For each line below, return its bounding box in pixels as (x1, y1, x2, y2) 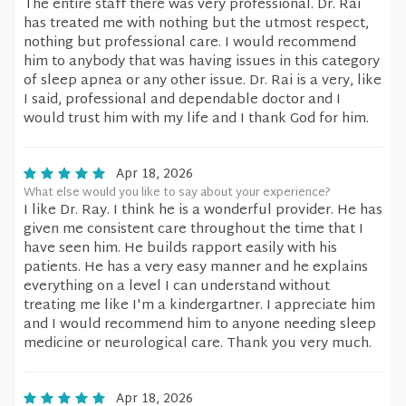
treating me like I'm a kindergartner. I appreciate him (24, 294, 375, 318)
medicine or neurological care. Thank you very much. (24, 332, 372, 356)
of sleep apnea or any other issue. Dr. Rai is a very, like (24, 69, 382, 93)
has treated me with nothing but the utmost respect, (24, 12, 369, 36)
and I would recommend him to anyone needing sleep (24, 313, 376, 337)
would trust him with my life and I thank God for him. (24, 107, 369, 131)
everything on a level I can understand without (24, 275, 330, 299)
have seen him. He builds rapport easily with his (24, 237, 337, 261)
